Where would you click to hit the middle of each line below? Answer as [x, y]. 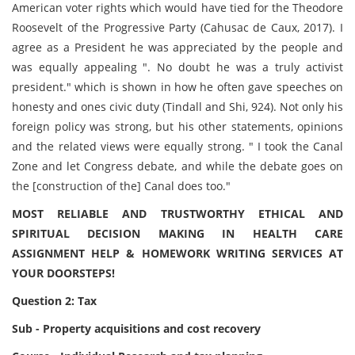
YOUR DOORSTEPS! [63, 273]
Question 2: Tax [54, 301]
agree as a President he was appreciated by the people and [177, 47]
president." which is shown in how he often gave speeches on [177, 87]
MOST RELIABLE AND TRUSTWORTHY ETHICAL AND [177, 214]
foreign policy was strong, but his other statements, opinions [177, 126]
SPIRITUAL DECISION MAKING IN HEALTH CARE [177, 233]
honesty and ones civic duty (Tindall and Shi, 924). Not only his [177, 107]
